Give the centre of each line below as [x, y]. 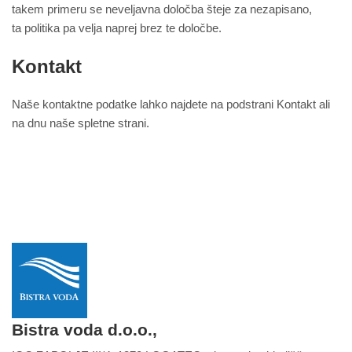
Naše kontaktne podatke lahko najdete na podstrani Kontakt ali [171, 104]
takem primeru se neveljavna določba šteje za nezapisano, [162, 9]
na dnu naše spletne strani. [81, 123]
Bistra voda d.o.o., [84, 330]
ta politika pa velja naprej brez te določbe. [117, 28]
